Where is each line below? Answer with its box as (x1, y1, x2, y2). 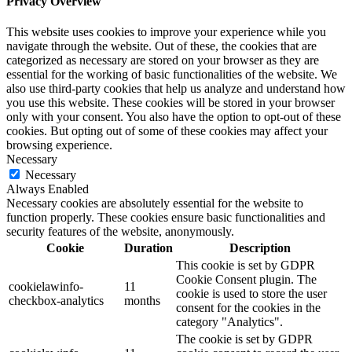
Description (229, 240, 291, 255)
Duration (124, 240, 173, 255)
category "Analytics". (176, 314, 283, 328)
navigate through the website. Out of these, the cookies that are (6, 38, 317, 53)
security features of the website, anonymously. (6, 224, 234, 238)
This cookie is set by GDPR (176, 258, 315, 272)
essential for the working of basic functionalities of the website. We (6, 67, 337, 81)
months (124, 293, 160, 307)
